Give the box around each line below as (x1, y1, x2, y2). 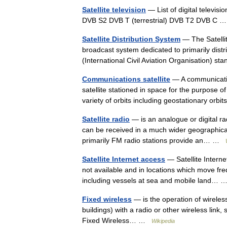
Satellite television (82, 5, 146, 14)
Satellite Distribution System (82, 34, 180, 43)
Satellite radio (82, 115, 130, 123)
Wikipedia (152, 217, 175, 224)
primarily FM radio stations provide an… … (82, 136, 225, 144)
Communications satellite (82, 74, 170, 83)
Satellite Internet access (82, 155, 165, 163)
